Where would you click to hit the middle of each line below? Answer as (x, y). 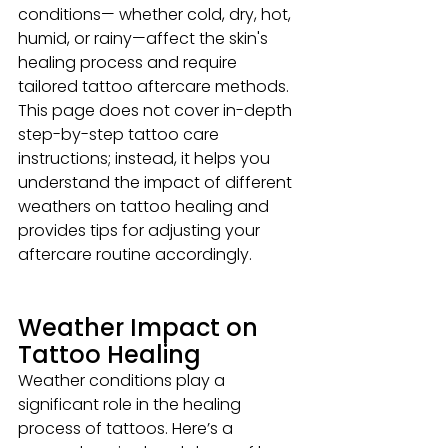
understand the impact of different (157, 182)
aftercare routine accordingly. (135, 254)
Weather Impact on (141, 327)
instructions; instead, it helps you (146, 158)
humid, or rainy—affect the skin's (145, 38)
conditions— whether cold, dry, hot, (156, 14)
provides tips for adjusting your (141, 230)
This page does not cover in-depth (157, 110)
